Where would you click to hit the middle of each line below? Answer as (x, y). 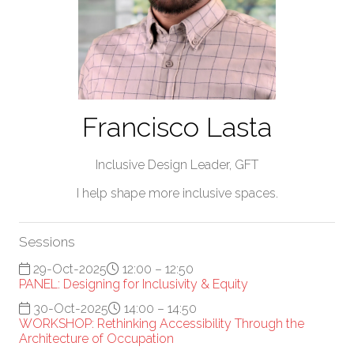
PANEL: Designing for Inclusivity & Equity (134, 284)
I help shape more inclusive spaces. (177, 193)
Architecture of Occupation (96, 338)
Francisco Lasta (177, 127)
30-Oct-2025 (69, 308)
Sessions (47, 241)
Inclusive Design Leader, (165, 164)
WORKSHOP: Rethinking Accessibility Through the (162, 323)
